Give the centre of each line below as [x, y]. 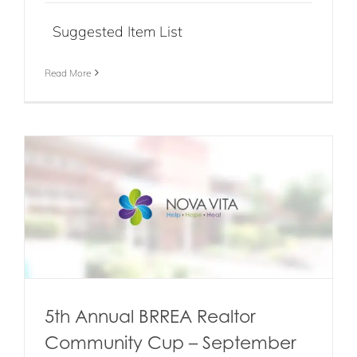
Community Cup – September [171, 342]
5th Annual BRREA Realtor [150, 316]
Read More [68, 73]
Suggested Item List [114, 31]
